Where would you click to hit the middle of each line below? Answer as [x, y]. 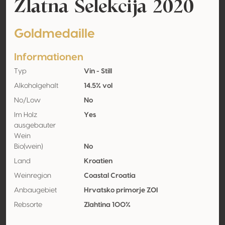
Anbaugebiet [35, 190]
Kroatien [98, 161]
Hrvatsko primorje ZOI [121, 190]
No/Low [27, 100]
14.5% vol [98, 86]
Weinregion [33, 176]
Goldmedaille [54, 34]
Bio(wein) [28, 147]
